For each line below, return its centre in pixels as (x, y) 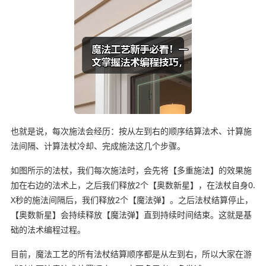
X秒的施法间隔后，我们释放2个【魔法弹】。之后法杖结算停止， (132, 199)
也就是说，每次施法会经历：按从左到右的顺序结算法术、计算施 (131, 131)
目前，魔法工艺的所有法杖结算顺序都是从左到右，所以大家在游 (131, 254)
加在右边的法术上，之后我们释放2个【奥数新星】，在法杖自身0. (133, 185)
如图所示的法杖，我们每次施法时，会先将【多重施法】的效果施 (131, 170)
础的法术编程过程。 (48, 229)
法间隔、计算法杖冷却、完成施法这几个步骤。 (98, 145)
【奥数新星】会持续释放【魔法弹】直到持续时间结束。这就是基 (131, 214)
